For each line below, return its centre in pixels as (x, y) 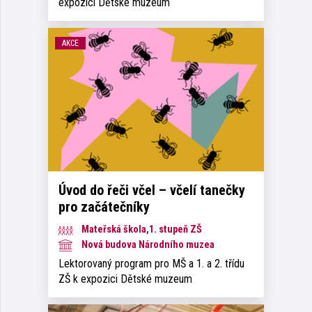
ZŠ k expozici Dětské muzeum (125, 279)
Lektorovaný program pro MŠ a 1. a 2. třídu (151, 264)
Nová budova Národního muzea (147, 245)
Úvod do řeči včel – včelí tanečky (152, 190)
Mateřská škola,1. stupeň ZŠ (141, 230)
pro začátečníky (104, 207)
